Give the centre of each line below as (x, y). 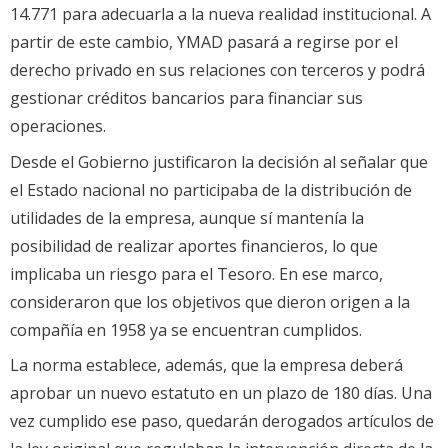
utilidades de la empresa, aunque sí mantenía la (187, 217)
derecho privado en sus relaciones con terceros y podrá (217, 70)
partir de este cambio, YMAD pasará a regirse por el (204, 42)
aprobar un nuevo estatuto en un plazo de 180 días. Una (221, 392)
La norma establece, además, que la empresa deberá (206, 364)
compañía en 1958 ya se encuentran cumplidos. (186, 329)
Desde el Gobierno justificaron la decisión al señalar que (219, 161)
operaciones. (58, 126)
